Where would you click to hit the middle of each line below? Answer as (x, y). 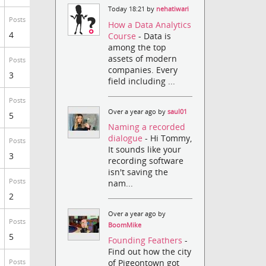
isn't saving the (138, 172)
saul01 (178, 111)
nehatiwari (173, 9)
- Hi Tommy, (169, 138)
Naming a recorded (147, 126)
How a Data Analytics (150, 24)
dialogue (127, 138)
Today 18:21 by (132, 9)
